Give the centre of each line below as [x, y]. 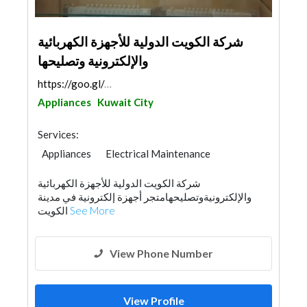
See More [93, 210]
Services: [58, 134]
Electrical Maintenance [158, 153]
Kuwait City [125, 102]
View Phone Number [161, 253]
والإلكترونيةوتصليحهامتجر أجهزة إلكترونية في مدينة [145, 197]
